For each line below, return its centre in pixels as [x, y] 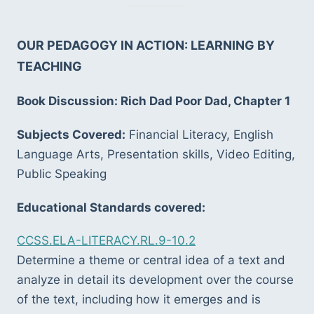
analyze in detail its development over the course [155, 280]
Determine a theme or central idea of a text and [151, 260]
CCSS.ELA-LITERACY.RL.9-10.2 [106, 241]
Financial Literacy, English [199, 134]
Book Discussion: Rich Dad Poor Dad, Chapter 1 [153, 101]
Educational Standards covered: [111, 207]
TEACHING [49, 66]
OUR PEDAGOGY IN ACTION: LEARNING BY [146, 45]
